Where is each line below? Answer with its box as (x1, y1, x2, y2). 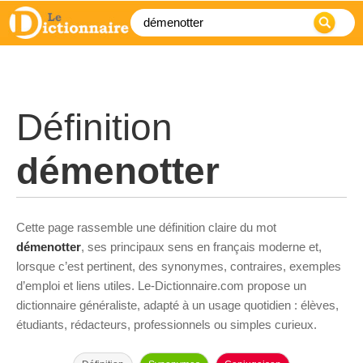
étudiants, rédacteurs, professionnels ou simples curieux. (16, 318, 317, 331)
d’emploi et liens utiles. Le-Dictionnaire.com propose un (16, 279, 306, 293)
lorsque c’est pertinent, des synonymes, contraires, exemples (16, 259, 341, 273)
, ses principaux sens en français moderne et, (81, 240, 322, 254)
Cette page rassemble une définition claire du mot (16, 220, 276, 234)
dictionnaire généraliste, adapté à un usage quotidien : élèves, (16, 298, 339, 312)
